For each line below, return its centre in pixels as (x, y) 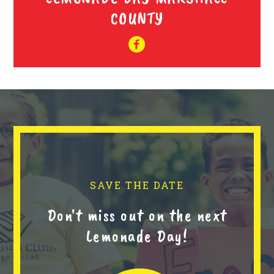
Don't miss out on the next (137, 215)
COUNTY (137, 18)
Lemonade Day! (137, 236)
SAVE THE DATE (137, 185)
